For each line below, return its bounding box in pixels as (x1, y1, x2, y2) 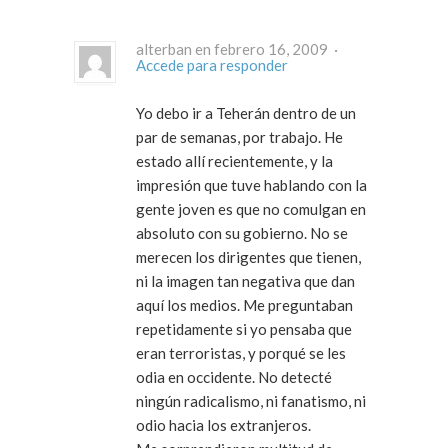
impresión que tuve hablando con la (136, 175, 367, 194)
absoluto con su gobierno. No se (136, 223, 348, 242)
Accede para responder (136, 55, 288, 74)
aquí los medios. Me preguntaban (136, 295, 353, 314)
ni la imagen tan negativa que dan (136, 271, 355, 290)
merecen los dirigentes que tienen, (136, 247, 361, 266)
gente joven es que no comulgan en (136, 199, 366, 218)
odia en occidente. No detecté (136, 367, 332, 386)
